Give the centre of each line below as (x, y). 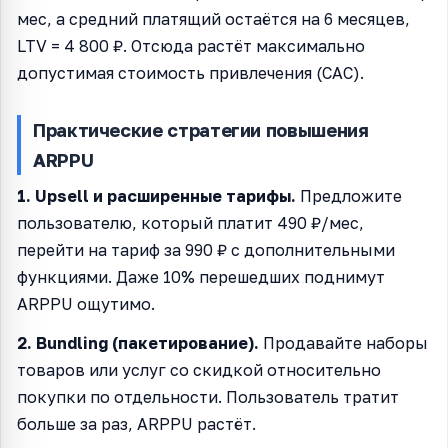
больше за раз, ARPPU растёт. (136, 423)
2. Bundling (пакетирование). (138, 342)
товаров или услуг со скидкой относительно (199, 369)
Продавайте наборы (343, 342)
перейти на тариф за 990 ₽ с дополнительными (206, 249)
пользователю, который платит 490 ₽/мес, (190, 222)
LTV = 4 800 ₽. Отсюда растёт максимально (191, 45)
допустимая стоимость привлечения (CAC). (190, 72)
